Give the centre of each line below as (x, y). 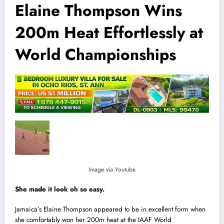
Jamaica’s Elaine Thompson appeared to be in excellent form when (110, 209)
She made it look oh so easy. (60, 189)
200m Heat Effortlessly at (109, 32)
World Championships (95, 54)
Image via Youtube (112, 169)
